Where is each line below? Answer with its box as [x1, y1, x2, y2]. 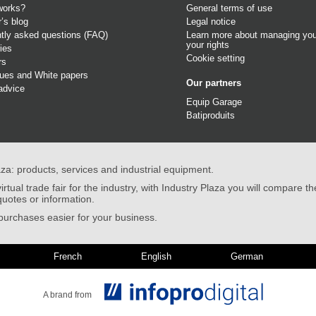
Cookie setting [186, 53, 245, 64]
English [140, 250, 171, 262]
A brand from [42, 289, 92, 300]
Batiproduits [186, 110, 235, 121]
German [230, 250, 263, 262]
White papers [35, 70, 88, 81]
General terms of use [186, 3, 272, 14]
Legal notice [186, 16, 236, 28]
